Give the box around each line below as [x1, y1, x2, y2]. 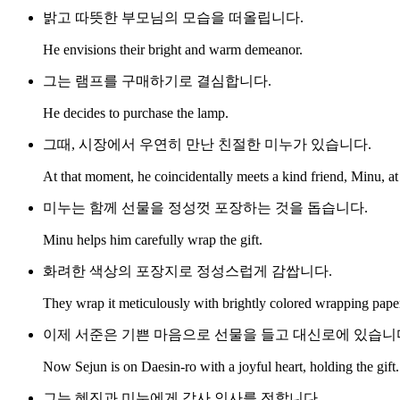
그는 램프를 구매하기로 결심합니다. [43, 73, 271, 89]
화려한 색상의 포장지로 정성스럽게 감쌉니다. [43, 263, 332, 279]
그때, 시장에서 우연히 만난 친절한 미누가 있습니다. [43, 137, 371, 153]
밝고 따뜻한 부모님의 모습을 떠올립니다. [43, 10, 304, 26]
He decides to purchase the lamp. [43, 105, 229, 121]
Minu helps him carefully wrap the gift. [43, 232, 262, 248]
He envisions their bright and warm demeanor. [43, 42, 303, 58]
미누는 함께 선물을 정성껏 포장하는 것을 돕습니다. [43, 200, 368, 216]
